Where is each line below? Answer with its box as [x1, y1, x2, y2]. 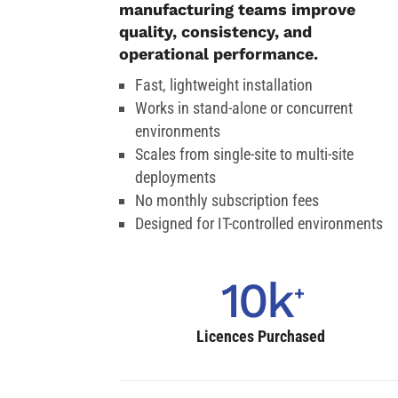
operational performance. [119, 44, 319, 64]
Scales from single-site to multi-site [135, 145, 354, 164]
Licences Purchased [196, 327, 326, 346]
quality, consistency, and [119, 22, 313, 42]
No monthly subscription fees [135, 191, 320, 211]
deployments [135, 168, 217, 187]
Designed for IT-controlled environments [135, 214, 384, 234]
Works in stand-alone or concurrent [135, 99, 354, 118]
